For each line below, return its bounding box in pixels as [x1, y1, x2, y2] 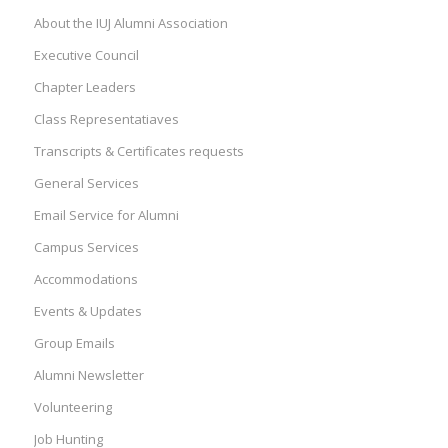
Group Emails [33, 334, 115, 353]
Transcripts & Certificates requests [33, 142, 244, 161]
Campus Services [33, 238, 139, 257]
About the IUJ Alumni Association [33, 14, 228, 33]
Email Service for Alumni [33, 206, 179, 225]
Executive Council [33, 46, 139, 65]
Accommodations [33, 270, 138, 289]
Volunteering [33, 398, 112, 417]
